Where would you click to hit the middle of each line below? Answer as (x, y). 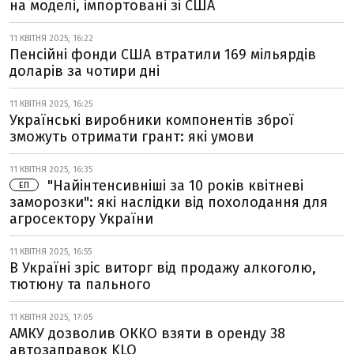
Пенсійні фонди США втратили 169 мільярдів (163, 55)
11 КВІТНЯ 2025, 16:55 (51, 252)
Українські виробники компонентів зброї (152, 120)
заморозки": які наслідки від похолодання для (169, 202)
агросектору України (81, 219)
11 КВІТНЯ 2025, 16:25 (51, 104)
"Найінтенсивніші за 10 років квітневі (173, 186)
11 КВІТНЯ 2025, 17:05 (51, 317)
